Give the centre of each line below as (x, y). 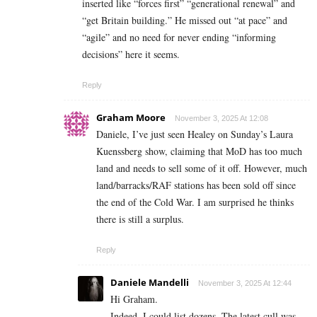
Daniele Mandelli (150, 282)
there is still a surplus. (140, 219)
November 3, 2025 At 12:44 (245, 283)
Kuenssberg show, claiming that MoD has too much (199, 151)
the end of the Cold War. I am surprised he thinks (195, 202)
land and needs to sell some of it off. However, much (202, 168)
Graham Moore (131, 117)
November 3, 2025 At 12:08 (221, 118)
